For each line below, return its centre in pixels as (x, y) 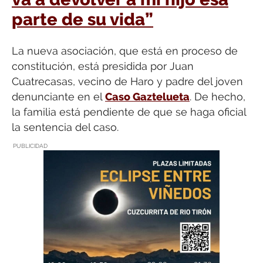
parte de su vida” (82, 19)
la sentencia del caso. (65, 127)
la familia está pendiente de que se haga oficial (129, 112)
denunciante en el (58, 96)
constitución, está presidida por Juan (103, 66)
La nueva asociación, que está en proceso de (125, 50)
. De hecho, (218, 96)
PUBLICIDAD (30, 146)
